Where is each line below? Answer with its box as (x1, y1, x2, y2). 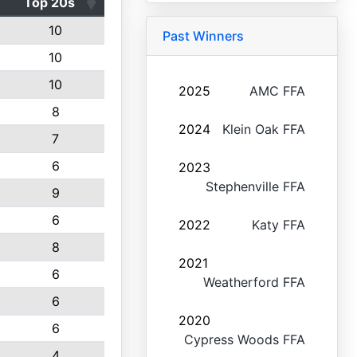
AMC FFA (249, 83, 305, 99)
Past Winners (162, 28, 244, 44)
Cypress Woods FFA (184, 331, 305, 347)
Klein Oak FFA (222, 121, 305, 137)
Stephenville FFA (206, 178, 305, 194)
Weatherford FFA (203, 274, 305, 290)
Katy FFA (252, 217, 305, 233)
